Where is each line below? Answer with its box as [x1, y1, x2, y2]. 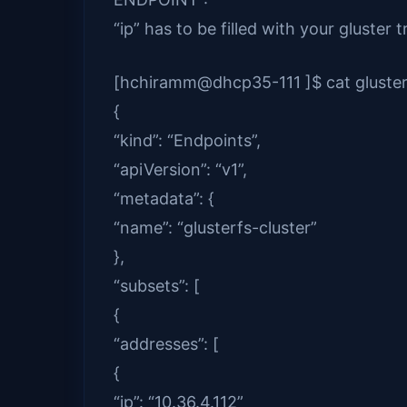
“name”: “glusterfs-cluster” [114, 218, 317, 238]
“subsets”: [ [114, 276, 200, 296]
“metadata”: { [114, 189, 214, 209]
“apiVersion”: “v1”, [114, 160, 247, 180]
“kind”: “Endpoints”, [114, 131, 261, 151]
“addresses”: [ [114, 334, 219, 354]
